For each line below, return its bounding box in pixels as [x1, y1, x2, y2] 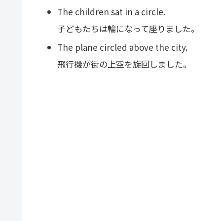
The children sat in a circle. [57, 5, 166, 18]
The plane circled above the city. [57, 40, 188, 53]
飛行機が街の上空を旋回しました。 [57, 57, 192, 70]
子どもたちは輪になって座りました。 [57, 22, 200, 35]
